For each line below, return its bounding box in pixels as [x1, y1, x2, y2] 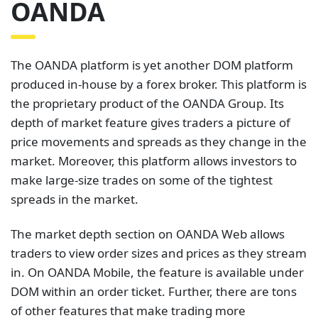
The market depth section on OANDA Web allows [11, 225, 285, 242]
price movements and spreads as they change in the [11, 133, 307, 150]
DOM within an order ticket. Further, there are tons [11, 283, 297, 300]
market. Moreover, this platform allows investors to [11, 152, 297, 169]
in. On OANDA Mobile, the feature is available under [11, 263, 304, 280]
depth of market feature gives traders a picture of [11, 114, 290, 131]
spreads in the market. [11, 190, 138, 207]
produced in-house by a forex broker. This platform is [11, 75, 307, 92]
